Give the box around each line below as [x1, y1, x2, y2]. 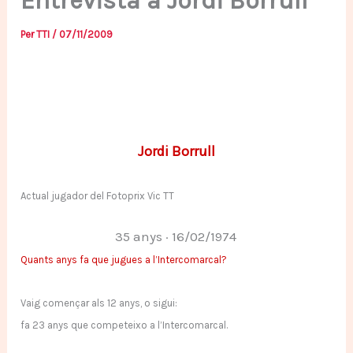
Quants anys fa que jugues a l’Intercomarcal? [20, 254, 228, 266]
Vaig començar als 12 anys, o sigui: [20, 297, 180, 310]
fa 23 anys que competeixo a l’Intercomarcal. [20, 319, 229, 332]
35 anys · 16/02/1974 [114, 229, 236, 245]
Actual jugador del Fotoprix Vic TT [20, 189, 175, 202]
